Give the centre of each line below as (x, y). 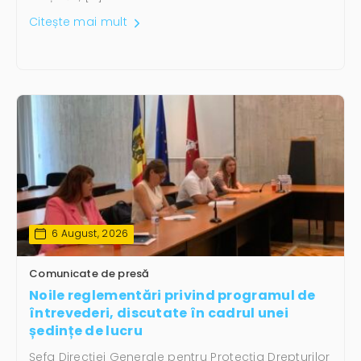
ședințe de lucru (86, 331)
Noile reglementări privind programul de (172, 296)
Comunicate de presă (89, 274)
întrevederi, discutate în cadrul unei (159, 313)
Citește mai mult (80, 22)
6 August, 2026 (89, 234)
